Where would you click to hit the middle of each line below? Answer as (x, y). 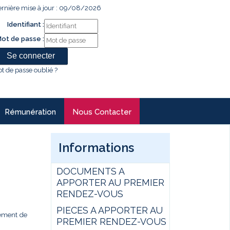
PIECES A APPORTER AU (109, 210)
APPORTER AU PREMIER (110, 183)
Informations (96, 148)
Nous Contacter (102, 112)
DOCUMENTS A (90, 171)
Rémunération (30, 112)
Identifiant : (26, 24)
